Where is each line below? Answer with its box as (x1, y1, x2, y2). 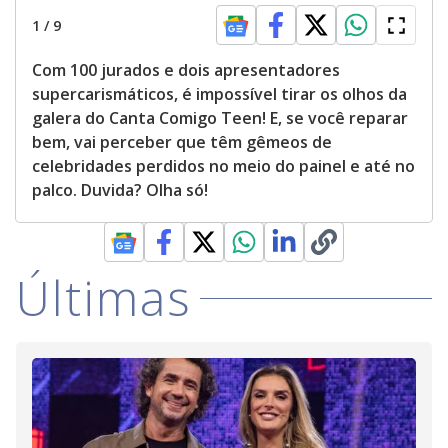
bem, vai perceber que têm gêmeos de (32, 131, 332, 154)
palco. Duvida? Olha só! (32, 179, 208, 202)
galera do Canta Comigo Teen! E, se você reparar (32, 107, 408, 130)
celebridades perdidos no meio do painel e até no (32, 155, 415, 178)
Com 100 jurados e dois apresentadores (32, 59, 340, 82)
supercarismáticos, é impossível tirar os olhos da (32, 83, 407, 106)
